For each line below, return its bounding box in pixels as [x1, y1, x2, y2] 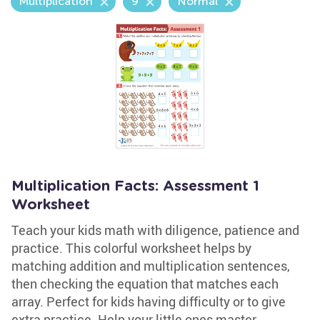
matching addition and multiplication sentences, [11, 257, 290, 274]
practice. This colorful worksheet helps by [11, 239, 251, 256]
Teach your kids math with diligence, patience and [11, 221, 299, 239]
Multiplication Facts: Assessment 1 [11, 179, 259, 194]
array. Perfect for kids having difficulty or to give [11, 293, 286, 310]
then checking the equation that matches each [11, 275, 279, 292]
